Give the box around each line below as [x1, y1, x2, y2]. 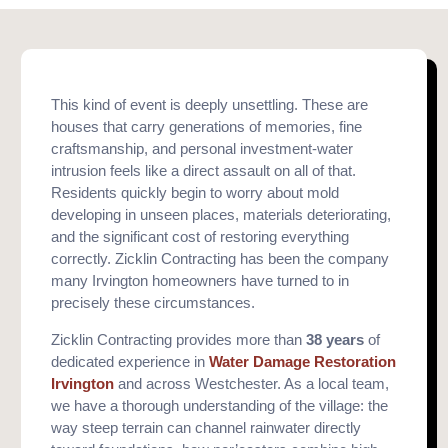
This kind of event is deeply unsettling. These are [51, 96, 369, 113]
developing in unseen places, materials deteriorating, [51, 206, 392, 223]
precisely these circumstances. [51, 294, 256, 311]
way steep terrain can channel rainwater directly [51, 419, 362, 436]
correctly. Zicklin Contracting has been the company [51, 250, 390, 267]
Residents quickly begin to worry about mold [51, 184, 340, 201]
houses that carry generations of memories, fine [51, 118, 363, 135]
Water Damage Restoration [209, 353, 397, 370]
